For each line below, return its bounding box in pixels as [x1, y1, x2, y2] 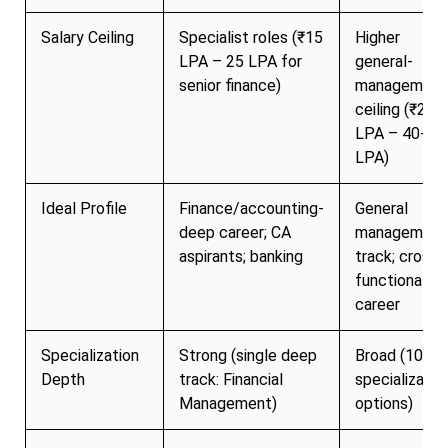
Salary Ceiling [41, 27, 134, 47]
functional [355, 270, 426, 290]
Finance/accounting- [179, 198, 324, 218]
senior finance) [179, 75, 281, 95]
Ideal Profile [41, 198, 127, 218]
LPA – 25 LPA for [179, 51, 302, 71]
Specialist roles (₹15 [179, 27, 323, 47]
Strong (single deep [179, 345, 317, 365]
